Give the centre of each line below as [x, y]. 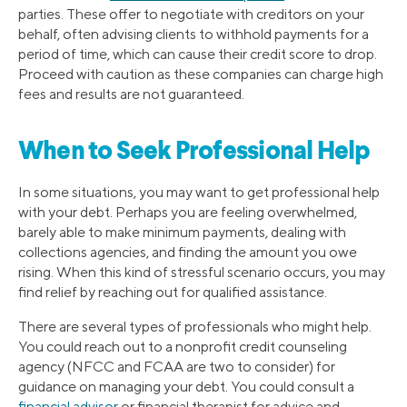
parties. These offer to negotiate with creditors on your [191, 15]
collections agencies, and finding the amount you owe [188, 252]
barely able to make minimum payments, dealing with [182, 232]
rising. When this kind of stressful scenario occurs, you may [202, 272]
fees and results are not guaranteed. [131, 94]
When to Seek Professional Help [194, 152]
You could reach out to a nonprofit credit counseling [183, 346]
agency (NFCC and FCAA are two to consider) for [177, 366]
